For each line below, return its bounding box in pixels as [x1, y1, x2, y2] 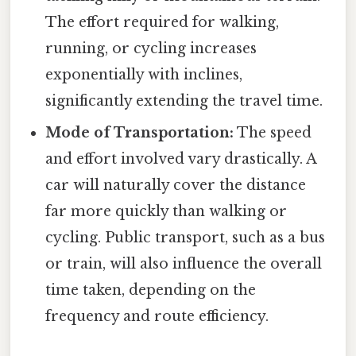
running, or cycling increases [45, 40, 257, 58]
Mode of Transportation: [45, 124, 234, 142]
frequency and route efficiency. [45, 308, 269, 326]
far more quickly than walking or [45, 203, 288, 221]
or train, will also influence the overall [45, 255, 323, 273]
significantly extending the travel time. [45, 92, 323, 110]
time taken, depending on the [45, 281, 257, 300]
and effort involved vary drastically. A [45, 150, 317, 168]
